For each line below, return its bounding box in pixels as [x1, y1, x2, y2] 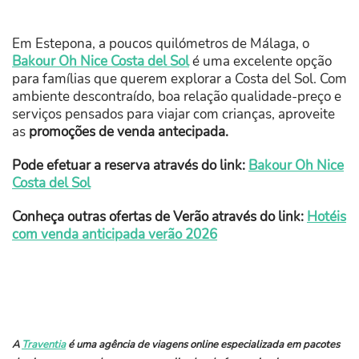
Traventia [22, 337, 66, 352]
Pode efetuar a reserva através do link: [12, 155, 245, 175]
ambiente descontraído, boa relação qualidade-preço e [12, 87, 341, 106]
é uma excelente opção [189, 51, 332, 71]
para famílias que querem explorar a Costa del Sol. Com [12, 69, 347, 88]
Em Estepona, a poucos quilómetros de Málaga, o [12, 34, 309, 53]
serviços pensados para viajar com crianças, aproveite [12, 104, 335, 123]
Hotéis [307, 207, 346, 226]
